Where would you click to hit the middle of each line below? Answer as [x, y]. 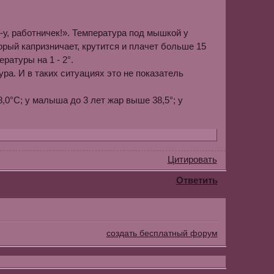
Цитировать [192, 160]
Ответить [197, 180]
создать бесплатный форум [162, 233]
